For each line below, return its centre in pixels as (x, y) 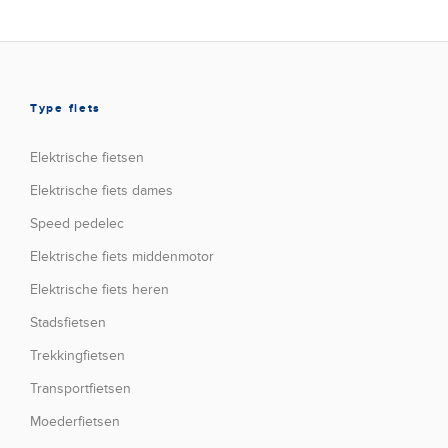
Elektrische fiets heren (99, 290)
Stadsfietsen (68, 323)
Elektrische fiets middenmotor (122, 257)
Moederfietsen (75, 422)
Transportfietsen (80, 389)
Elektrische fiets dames (101, 191)
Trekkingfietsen (77, 356)
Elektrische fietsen (87, 158)
